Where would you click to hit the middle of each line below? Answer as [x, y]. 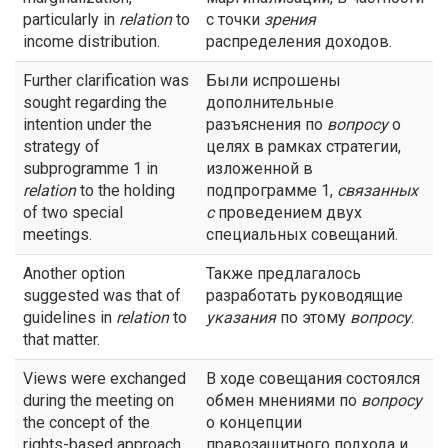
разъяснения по [266, 124]
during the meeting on [98, 400]
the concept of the [86, 422]
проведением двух [288, 212]
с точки [235, 19]
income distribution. [91, 41]
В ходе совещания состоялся [313, 378]
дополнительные [270, 102]
